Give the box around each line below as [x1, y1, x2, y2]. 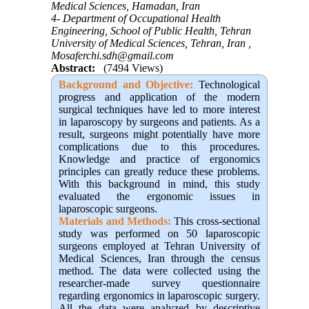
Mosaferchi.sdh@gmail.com [51, 50, 175, 62]
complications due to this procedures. [59, 141, 260, 153]
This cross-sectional [171, 215, 260, 228]
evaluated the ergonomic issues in [59, 190, 260, 203]
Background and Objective [59, 79, 190, 91]
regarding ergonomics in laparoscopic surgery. [59, 290, 260, 302]
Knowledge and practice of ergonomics [59, 153, 260, 166]
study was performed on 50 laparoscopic [59, 228, 260, 240]
